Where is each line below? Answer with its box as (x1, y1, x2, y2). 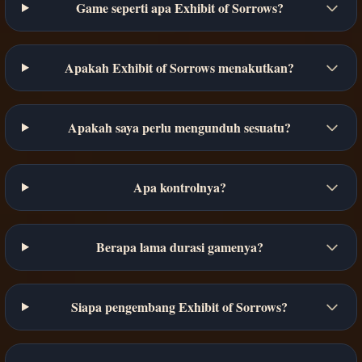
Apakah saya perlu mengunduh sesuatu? (68, 117, 292, 137)
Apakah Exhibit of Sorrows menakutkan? (65, 57, 295, 77)
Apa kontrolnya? (133, 177, 226, 196)
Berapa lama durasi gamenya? (95, 237, 263, 256)
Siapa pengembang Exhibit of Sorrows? (71, 297, 288, 316)
